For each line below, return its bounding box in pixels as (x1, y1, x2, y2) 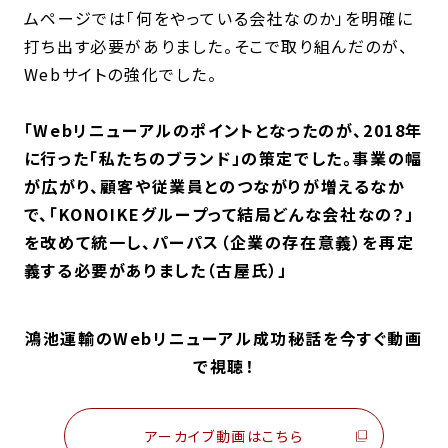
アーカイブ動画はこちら (144, 425, 304, 446)
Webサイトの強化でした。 (23, 61, 218, 86)
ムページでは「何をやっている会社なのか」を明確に (23, 5, 414, 30)
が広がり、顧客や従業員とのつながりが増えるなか (23, 173, 406, 198)
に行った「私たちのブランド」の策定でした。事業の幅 (23, 145, 423, 170)
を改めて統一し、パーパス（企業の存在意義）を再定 (23, 229, 415, 254)
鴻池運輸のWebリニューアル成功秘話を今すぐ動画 (25, 325, 423, 350)
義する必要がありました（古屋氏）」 (23, 257, 289, 282)
